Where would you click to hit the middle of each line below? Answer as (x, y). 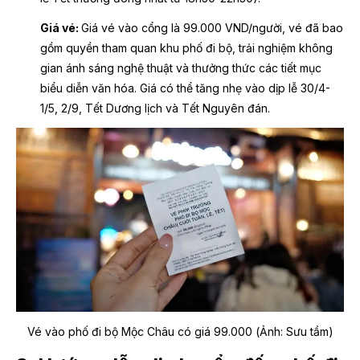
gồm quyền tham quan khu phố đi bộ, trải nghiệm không (186, 47)
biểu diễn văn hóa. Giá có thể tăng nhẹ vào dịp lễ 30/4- (185, 88)
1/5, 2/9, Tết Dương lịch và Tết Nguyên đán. (155, 108)
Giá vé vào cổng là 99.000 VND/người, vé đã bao (212, 27)
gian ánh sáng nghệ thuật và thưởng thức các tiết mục (181, 67)
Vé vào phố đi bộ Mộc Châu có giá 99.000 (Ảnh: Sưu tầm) (180, 332)
